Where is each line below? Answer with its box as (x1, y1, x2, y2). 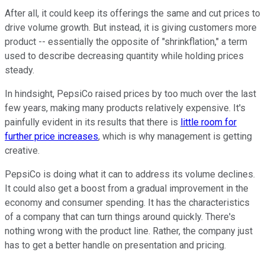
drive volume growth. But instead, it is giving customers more (5, 22, 257, 34)
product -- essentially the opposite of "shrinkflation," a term (5, 36, 247, 48)
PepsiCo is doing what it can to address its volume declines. (5, 169, 255, 180)
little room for (180, 117, 237, 128)
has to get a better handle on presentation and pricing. (5, 240, 226, 251)
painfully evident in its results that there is (5, 117, 180, 128)
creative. (5, 145, 40, 157)
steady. (5, 64, 34, 76)
